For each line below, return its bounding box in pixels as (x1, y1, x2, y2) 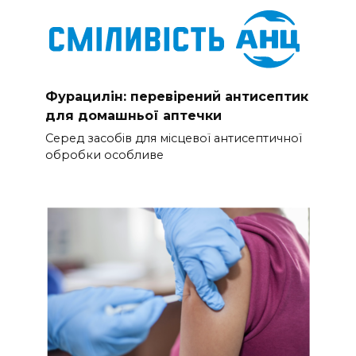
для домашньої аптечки (44, 108, 222, 124)
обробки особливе (44, 148, 164, 163)
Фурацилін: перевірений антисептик (44, 89, 308, 105)
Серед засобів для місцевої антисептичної (44, 131, 302, 146)
